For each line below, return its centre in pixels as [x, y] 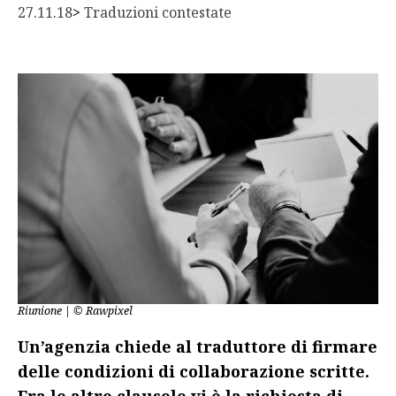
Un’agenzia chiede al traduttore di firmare [198, 347]
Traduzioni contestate [158, 12]
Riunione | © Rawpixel [75, 311]
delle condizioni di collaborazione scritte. [194, 372]
